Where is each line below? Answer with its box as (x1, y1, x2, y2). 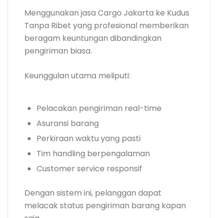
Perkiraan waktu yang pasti (36, 132, 141, 144)
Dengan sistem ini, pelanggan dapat (24, 187, 162, 199)
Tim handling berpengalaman (36, 147, 150, 159)
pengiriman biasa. (24, 45, 92, 56)
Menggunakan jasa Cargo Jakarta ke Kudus (24, 7, 189, 18)
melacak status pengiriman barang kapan (24, 200, 186, 211)
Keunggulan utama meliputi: (24, 70, 130, 81)
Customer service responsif (36, 163, 142, 174)
